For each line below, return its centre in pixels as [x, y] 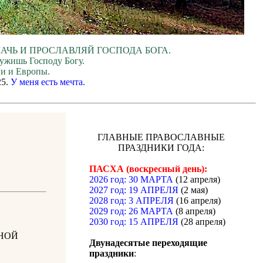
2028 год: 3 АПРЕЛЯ [131, 201]
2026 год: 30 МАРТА [131, 180]
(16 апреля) [197, 201]
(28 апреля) [202, 222]
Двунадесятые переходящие [148, 243]
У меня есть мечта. [48, 82]
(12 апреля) [197, 180]
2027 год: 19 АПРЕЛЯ [134, 190]
